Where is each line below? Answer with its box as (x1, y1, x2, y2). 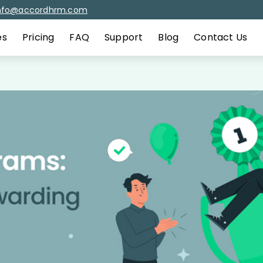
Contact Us (194, 31, 248, 44)
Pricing (22, 31, 55, 44)
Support (104, 31, 143, 44)
